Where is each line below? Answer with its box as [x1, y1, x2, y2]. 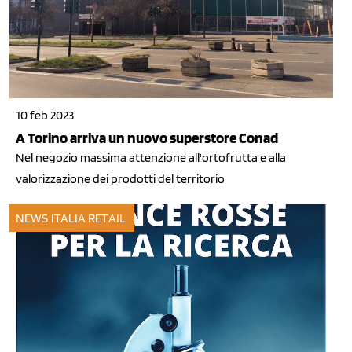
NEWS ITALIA [16, 211, 86, 226]
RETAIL [88, 211, 126, 226]
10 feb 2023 [16, 108, 74, 123]
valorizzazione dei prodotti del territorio [16, 171, 225, 187]
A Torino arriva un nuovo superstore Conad [16, 129, 278, 148]
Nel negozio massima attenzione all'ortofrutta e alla [16, 150, 286, 166]
